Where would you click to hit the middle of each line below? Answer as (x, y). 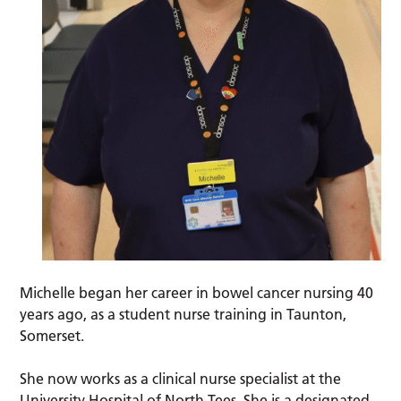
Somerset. (54, 336)
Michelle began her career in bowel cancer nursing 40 (197, 293)
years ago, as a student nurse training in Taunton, (183, 315)
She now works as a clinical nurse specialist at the (181, 379)
